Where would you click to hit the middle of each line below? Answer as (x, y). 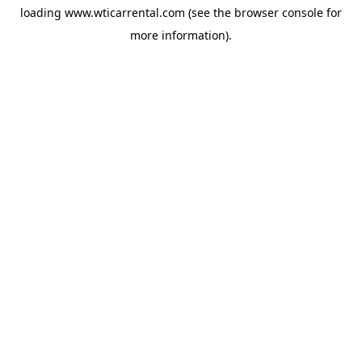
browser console (279, 13)
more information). (181, 35)
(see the (208, 13)
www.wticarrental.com (125, 13)
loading (42, 13)
